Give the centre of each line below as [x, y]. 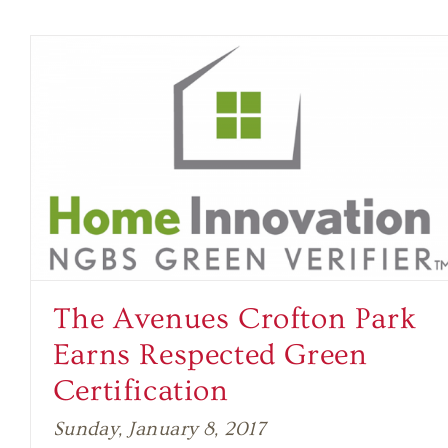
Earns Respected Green [210, 354]
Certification [140, 390]
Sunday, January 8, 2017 [159, 428]
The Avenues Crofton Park [234, 318]
